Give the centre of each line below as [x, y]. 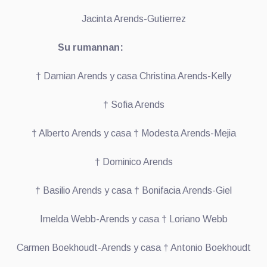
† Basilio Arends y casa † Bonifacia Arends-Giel [133, 190]
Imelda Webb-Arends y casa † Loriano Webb [133, 219]
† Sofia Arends [133, 104]
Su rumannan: [98, 47]
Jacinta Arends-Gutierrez [133, 18]
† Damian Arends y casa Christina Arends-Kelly [133, 76]
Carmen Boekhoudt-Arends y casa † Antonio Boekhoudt [133, 247]
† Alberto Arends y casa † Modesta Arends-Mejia [133, 133]
